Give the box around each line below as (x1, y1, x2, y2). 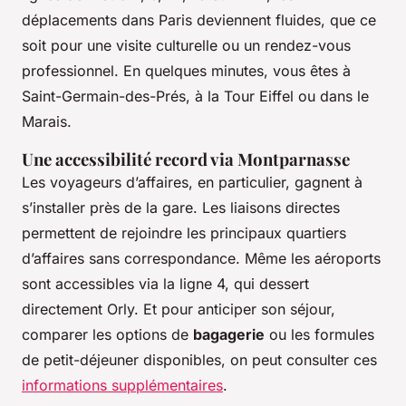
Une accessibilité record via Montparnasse (22, 148, 350, 171)
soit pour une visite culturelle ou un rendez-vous (22, 36, 351, 55)
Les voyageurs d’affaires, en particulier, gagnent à (22, 173, 362, 192)
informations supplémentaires (22, 376, 223, 395)
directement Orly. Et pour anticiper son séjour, (22, 300, 335, 319)
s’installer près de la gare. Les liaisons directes (22, 198, 340, 217)
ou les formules (265, 325, 374, 344)
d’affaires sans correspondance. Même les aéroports (22, 249, 381, 268)
